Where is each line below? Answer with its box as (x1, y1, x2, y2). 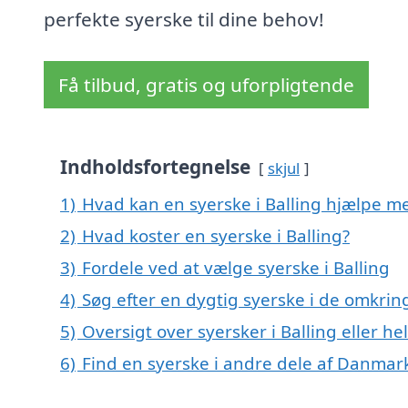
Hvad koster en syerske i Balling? (82, 224, 350, 248)
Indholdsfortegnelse (60, 154, 250, 180)
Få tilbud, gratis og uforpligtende (58, 72, 354, 98)
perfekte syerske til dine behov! (44, 6, 324, 33)
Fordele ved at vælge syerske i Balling (82, 256, 390, 280)
